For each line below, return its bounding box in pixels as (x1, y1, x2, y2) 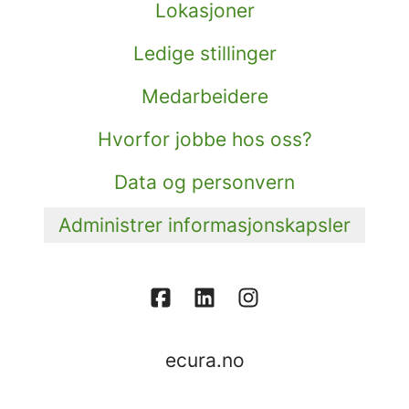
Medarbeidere (141, 85, 268, 108)
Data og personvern (114, 171, 295, 194)
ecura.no (164, 349, 245, 372)
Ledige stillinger (132, 42, 277, 65)
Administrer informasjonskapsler (58, 214, 351, 236)
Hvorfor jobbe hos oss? (97, 128, 312, 151)
